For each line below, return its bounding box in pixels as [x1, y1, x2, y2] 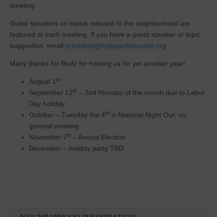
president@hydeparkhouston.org [65, 42, 166, 49]
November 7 [29, 133, 67, 141]
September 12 [29, 89, 73, 96]
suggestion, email [10, 42, 65, 49]
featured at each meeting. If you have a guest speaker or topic [10, 31, 201, 38]
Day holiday [29, 100, 65, 108]
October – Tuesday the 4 [29, 111, 105, 119]
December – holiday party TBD [29, 144, 124, 152]
